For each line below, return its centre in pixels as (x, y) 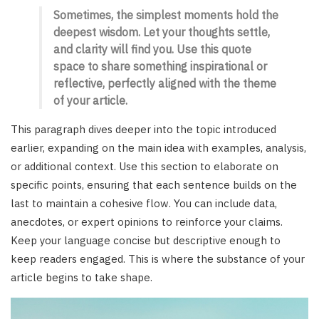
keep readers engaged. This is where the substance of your (158, 258)
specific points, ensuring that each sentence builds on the (154, 184)
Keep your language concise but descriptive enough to (146, 240)
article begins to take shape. (82, 277)
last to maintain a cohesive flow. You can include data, (144, 203)
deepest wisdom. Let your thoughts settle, (162, 32)
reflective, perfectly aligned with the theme (165, 83)
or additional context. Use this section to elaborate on (145, 166)
